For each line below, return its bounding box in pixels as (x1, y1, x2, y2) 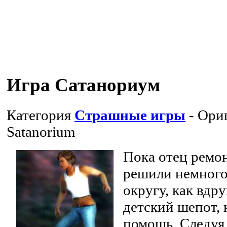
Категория (7, 106, 74, 123)
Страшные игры (74, 106, 185, 123)
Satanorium (7, 123, 75, 140)
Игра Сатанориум (7, 74, 160, 96)
